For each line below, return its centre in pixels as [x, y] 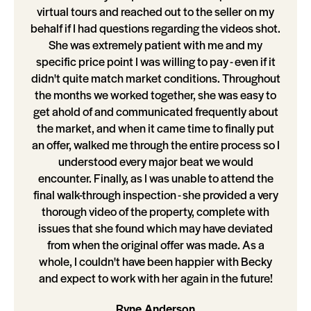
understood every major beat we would [155, 161]
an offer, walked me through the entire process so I [155, 145]
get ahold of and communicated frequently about [155, 111]
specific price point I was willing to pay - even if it [155, 61]
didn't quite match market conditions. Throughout [155, 78]
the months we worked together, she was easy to [155, 95]
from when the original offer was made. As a [155, 245]
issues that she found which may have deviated [155, 228]
